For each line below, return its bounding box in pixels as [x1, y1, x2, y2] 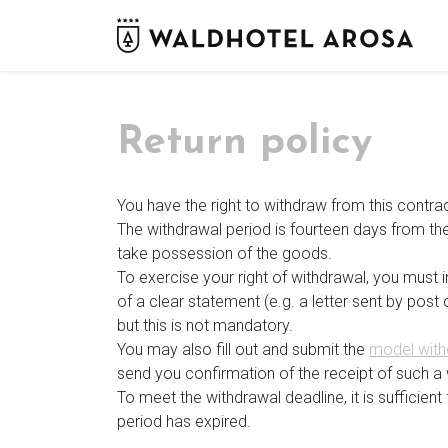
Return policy [117, 123, 372, 163]
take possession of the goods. [117, 244, 332, 264]
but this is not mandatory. [117, 316, 293, 336]
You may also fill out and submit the [117, 340, 369, 360]
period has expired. [117, 412, 251, 432]
